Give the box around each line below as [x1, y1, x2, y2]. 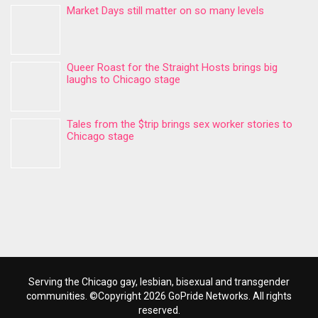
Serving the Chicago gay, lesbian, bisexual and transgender [28, 276, 290, 287]
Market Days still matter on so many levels [67, 4, 264, 17]
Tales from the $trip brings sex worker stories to [67, 118, 292, 131]
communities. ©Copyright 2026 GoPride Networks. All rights [26, 290, 292, 302]
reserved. [138, 305, 180, 316]
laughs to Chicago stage [67, 73, 180, 86]
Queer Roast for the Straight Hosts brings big [67, 61, 278, 74]
